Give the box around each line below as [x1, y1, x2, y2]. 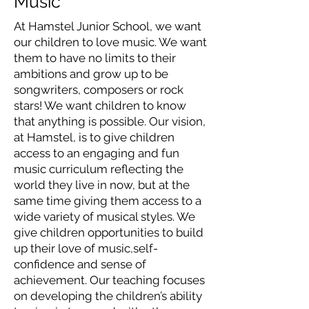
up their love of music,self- [14, 241, 158, 255]
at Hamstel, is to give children [14, 130, 175, 144]
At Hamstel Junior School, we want [14, 19, 201, 33]
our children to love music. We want [14, 35, 207, 49]
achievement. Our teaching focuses [14, 273, 205, 287]
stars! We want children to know [14, 99, 186, 112]
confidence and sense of [14, 257, 146, 271]
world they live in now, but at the [14, 178, 190, 192]
